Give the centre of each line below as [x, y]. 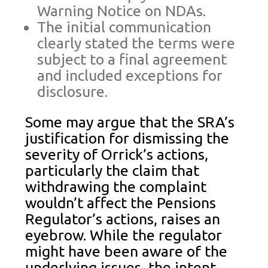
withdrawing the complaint [116, 187]
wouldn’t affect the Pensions [121, 203]
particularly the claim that [112, 171]
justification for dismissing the [127, 138]
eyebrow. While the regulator [124, 235]
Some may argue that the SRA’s [130, 122]
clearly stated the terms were [136, 43]
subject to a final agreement [132, 60]
